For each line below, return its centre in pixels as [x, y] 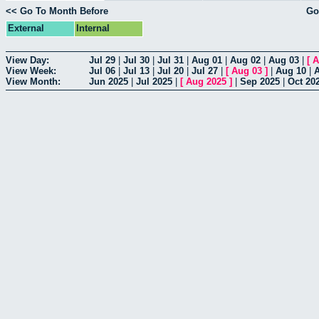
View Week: [31, 70]
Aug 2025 [206, 81]
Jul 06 [102, 70]
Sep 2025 [260, 81]
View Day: [27, 60]
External [26, 28]
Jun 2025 [109, 81]
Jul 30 [136, 60]
